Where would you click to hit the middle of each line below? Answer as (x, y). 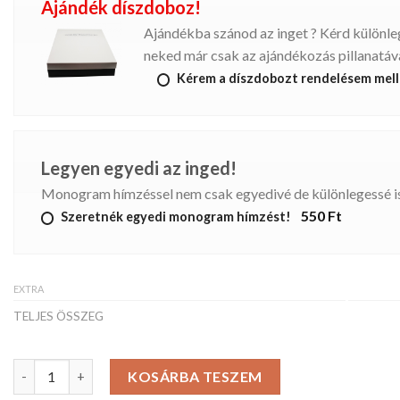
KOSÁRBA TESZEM (195, 376)
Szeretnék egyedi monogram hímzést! (175, 217)
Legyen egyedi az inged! (139, 168)
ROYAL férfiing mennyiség (91, 368)
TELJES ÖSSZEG (58, 316)
